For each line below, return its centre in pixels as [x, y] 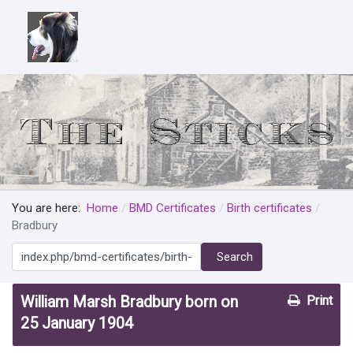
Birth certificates [269, 208]
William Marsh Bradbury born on [129, 303]
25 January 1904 [77, 324]
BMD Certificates [172, 208]
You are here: [49, 208]
